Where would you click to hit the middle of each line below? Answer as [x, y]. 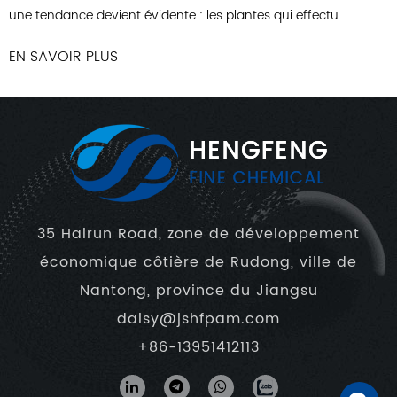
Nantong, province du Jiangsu [198, 290]
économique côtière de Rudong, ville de [198, 262]
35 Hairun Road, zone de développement [198, 234]
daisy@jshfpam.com [198, 319]
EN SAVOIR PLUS [145, 28]
